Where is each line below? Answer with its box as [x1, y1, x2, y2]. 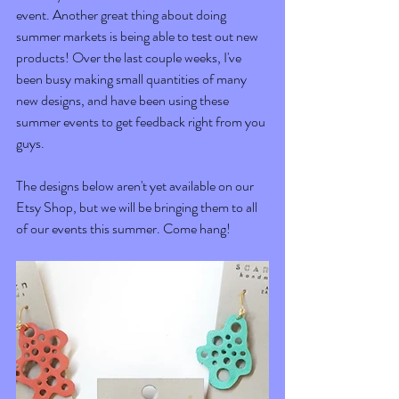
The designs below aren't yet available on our [16, 175, 256, 196]
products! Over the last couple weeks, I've [16, 46, 244, 68]
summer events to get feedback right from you [16, 110, 268, 132]
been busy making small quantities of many [16, 68, 249, 89]
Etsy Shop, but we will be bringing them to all [16, 196, 260, 217]
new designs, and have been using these [16, 89, 232, 110]
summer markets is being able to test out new [16, 25, 261, 46]
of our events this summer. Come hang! [16, 217, 233, 239]
